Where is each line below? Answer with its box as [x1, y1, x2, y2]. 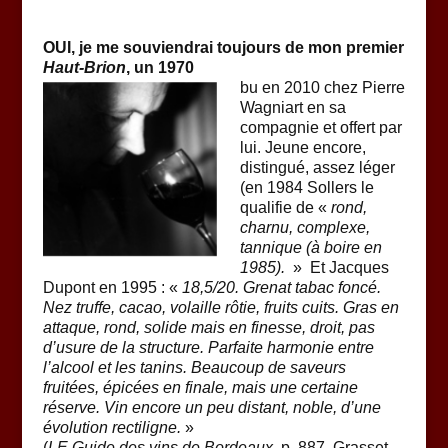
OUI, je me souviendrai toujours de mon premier [42, 39, 404, 57]
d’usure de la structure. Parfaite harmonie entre [42, 339, 374, 357]
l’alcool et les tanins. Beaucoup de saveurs [42, 359, 346, 377]
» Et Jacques [288, 259, 389, 277]
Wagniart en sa [239, 99, 346, 117]
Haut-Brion [42, 59, 126, 77]
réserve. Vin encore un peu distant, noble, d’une [42, 399, 381, 417]
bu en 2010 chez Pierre [239, 79, 405, 97]
